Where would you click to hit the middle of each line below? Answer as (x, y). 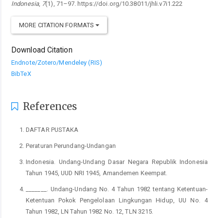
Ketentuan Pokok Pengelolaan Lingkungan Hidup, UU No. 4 (117, 200)
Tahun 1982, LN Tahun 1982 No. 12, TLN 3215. (90, 211)
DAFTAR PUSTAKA (52, 129)
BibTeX (21, 73)
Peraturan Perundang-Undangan (71, 145)
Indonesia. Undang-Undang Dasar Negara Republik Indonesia (117, 162)
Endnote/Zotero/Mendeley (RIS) (57, 62)
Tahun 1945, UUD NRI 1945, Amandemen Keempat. (97, 173)
